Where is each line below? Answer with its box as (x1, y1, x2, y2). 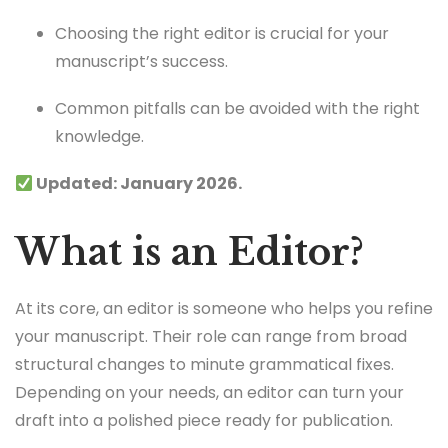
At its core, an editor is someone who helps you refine (15, 297, 433, 321)
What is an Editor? (15, 230, 364, 275)
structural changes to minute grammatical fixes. (15, 353, 394, 377)
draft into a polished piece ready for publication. (15, 409, 393, 433)
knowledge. (55, 124, 144, 148)
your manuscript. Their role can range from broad (15, 325, 407, 349)
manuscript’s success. (55, 49, 228, 73)
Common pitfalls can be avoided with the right (55, 96, 420, 120)
